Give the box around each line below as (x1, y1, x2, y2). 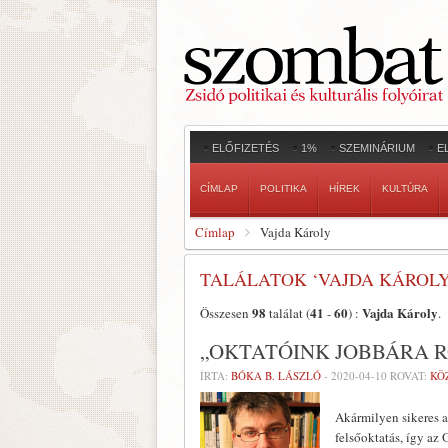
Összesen (200, 304, 252, 322)
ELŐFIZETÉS (212, 142, 279, 154)
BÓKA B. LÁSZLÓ (231, 368, 321, 383)
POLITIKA (260, 183, 307, 194)
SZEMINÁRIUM (339, 142, 415, 154)
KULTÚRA (382, 183, 428, 194)
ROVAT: (387, 368, 430, 383)
